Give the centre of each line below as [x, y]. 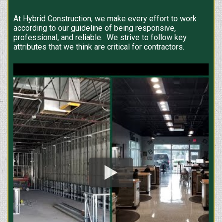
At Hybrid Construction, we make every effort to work [105, 19]
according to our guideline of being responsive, [95, 28]
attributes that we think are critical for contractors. [99, 47]
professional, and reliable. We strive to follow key [100, 38]
